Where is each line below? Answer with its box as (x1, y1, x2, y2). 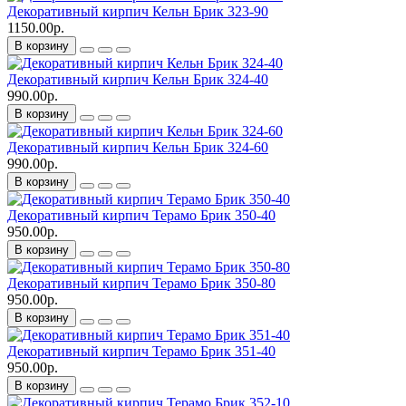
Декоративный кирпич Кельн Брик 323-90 (7, 4, 268, 20)
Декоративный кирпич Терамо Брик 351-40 (7, 343, 275, 360)
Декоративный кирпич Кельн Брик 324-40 (7, 72, 268, 88)
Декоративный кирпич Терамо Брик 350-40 (7, 208, 275, 224)
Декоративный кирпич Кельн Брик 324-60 (7, 140, 268, 156)
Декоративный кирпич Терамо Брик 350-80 (7, 275, 275, 292)
